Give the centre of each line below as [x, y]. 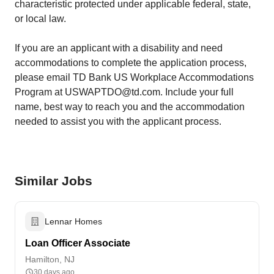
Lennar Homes [73, 221]
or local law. [40, 19]
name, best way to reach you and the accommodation [130, 107]
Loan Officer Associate [78, 243]
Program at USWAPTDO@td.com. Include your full [124, 92]
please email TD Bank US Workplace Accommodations [134, 77]
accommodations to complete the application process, [131, 63]
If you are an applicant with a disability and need [119, 48]
